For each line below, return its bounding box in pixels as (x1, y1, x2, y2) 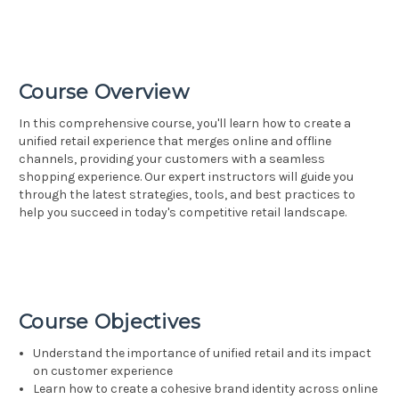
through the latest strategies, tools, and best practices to (19, 187, 355, 203)
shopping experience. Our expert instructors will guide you (19, 169, 354, 185)
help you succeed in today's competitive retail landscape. (19, 205, 346, 221)
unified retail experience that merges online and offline (19, 134, 331, 150)
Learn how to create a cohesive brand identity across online (33, 381, 379, 397)
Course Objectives (19, 310, 201, 335)
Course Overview (19, 80, 189, 105)
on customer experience (33, 363, 174, 379)
